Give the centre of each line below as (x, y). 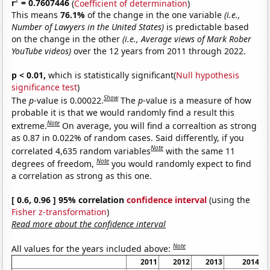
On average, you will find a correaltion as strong (160, 125)
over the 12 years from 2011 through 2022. (159, 51)
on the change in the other (67, 39)
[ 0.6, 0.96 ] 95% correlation (69, 199)
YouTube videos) (42, 51)
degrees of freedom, (54, 163)
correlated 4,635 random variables (81, 151)
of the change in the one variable (156, 15)
